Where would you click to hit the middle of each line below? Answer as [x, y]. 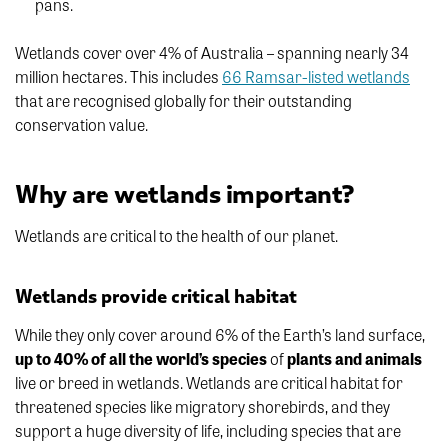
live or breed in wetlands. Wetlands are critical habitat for [209, 383]
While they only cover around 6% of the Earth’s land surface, [220, 335]
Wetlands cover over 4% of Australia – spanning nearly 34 [212, 52]
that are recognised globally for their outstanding [183, 100]
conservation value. [81, 124]
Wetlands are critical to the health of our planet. [176, 235]
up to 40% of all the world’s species [141, 359]
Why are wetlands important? [184, 195]
